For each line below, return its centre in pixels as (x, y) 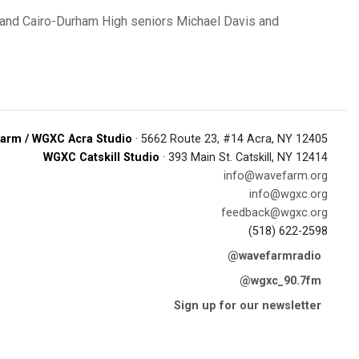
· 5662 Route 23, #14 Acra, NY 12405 (230, 139)
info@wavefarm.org (276, 176)
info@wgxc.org (288, 194)
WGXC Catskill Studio (101, 157)
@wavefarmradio (274, 256)
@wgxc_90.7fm (280, 281)
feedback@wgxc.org (274, 213)
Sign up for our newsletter (248, 306)
